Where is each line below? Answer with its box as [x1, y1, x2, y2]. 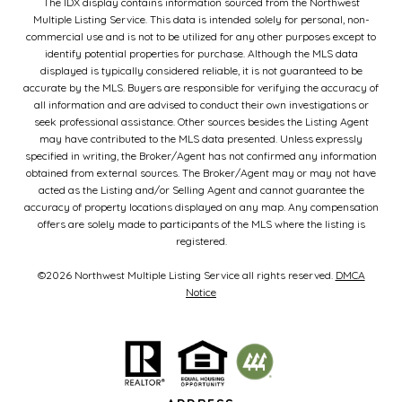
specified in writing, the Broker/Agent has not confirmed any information [25, 148, 377, 162]
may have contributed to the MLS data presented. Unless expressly [39, 131, 363, 145]
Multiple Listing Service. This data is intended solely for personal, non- [32, 12, 370, 26]
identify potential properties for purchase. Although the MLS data [44, 46, 358, 60]
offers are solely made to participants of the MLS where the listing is [37, 216, 365, 231]
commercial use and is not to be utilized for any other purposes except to [26, 29, 376, 43]
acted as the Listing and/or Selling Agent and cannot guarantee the [38, 182, 364, 197]
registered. [175, 233, 227, 248]
